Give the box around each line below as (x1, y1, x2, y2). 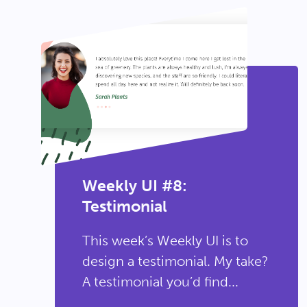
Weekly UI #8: (82, 176, 187, 195)
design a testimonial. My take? (82, 253, 269, 269)
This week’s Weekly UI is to (82, 232, 248, 249)
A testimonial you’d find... (82, 273, 238, 290)
